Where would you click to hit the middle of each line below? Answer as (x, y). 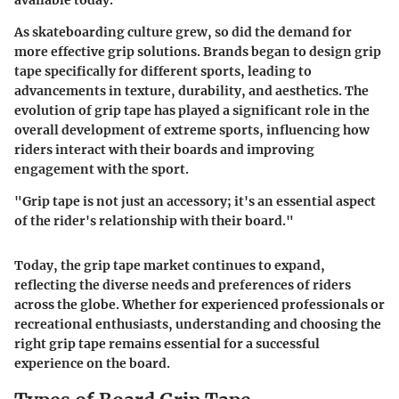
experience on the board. (92, 364)
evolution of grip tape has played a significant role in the (192, 111)
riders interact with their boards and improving (164, 150)
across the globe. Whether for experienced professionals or (199, 305)
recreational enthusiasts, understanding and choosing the (198, 325)
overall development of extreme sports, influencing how (192, 130)
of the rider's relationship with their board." (154, 221)
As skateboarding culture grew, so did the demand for (183, 33)
